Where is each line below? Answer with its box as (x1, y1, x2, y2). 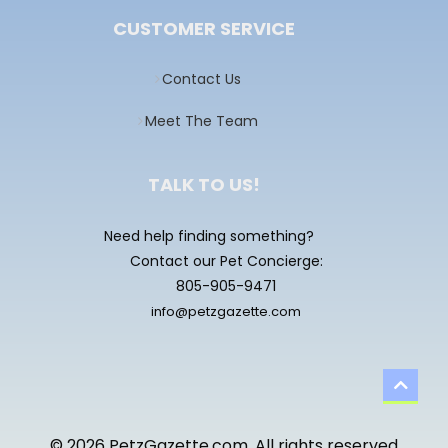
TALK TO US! (148, 171, 261, 197)
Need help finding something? (103, 225, 314, 246)
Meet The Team (144, 111, 258, 132)
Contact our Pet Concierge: (129, 250, 323, 271)
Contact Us (161, 69, 241, 90)
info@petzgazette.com (151, 301, 302, 321)
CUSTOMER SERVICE (113, 16, 296, 42)
